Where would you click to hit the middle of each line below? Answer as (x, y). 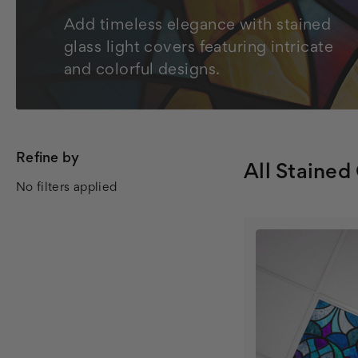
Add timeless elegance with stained (198, 26)
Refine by (48, 159)
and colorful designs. (142, 70)
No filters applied (67, 187)
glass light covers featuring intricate (199, 48)
